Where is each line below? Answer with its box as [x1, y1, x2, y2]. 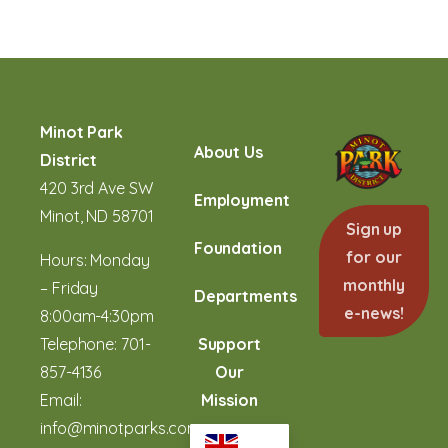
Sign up [345, 219, 403, 240]
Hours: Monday [40, 250, 150, 271]
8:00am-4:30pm [40, 306, 154, 327]
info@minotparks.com [40, 418, 202, 439]
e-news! [344, 303, 404, 324]
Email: [40, 390, 82, 411]
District [40, 150, 98, 171]
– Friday [40, 278, 99, 299]
